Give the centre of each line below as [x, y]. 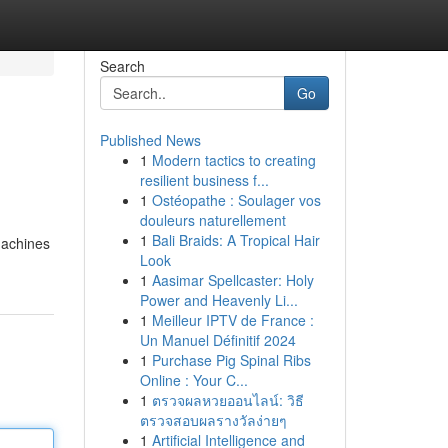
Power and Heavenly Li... [218, 300]
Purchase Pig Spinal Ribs [231, 360]
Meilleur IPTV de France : [232, 320]
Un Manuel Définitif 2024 [217, 340]
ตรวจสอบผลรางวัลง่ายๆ [213, 420]
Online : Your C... [193, 380]
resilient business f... [204, 180]
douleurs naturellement [212, 220]
